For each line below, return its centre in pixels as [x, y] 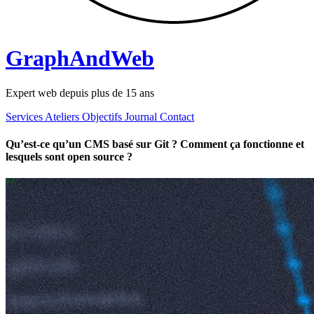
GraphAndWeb [80, 59]
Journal [142, 116]
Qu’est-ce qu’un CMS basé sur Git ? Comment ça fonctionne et [155, 144]
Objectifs [103, 116]
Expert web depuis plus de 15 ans [80, 93]
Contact [177, 116]
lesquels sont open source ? [69, 157]
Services [25, 116]
